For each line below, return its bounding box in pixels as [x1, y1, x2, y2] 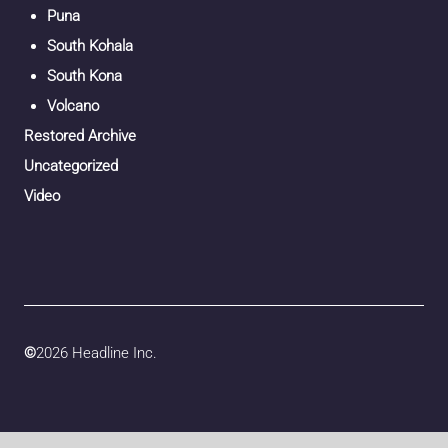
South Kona [46, 67, 122, 86]
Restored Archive [24, 127, 136, 146]
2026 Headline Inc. [36, 344, 157, 363]
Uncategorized [24, 157, 118, 176]
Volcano [46, 97, 99, 116]
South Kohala [46, 37, 133, 56]
